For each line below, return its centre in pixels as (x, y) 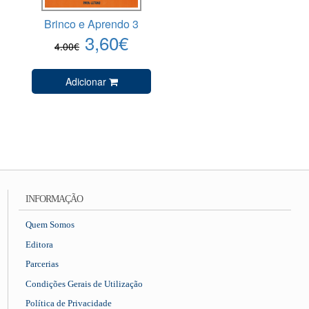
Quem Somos (50, 225)
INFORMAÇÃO (54, 199)
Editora (40, 244)
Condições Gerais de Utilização (84, 283)
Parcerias (42, 264)
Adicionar (87, 81)
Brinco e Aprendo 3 (92, 23)
